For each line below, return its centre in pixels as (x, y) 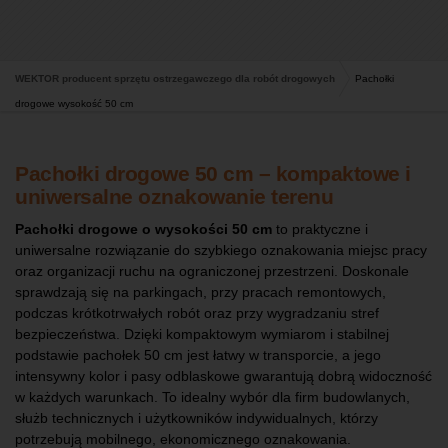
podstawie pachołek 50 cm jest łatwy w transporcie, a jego (198, 354)
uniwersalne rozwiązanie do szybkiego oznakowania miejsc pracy (221, 249)
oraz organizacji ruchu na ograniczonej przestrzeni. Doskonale (212, 270)
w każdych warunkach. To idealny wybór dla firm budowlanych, (212, 396)
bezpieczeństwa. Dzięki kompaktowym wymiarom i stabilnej (202, 333)
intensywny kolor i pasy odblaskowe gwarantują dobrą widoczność (223, 375)
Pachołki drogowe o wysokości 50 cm (143, 228)
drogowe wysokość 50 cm (74, 103)
